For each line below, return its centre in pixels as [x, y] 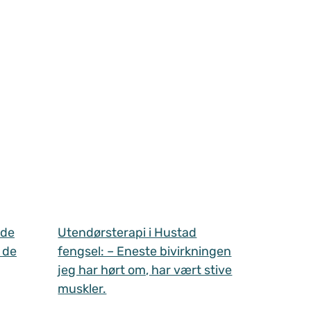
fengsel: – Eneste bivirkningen [145, 252]
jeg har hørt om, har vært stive [145, 270]
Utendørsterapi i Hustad [127, 233]
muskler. [82, 289]
